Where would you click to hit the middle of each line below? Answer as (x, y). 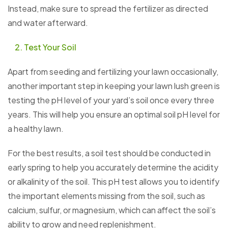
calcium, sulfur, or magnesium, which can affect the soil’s (112, 210)
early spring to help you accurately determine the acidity (113, 167)
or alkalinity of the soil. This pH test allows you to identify (113, 182)
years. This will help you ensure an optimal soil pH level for (114, 115)
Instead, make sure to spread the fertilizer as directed (108, 9)
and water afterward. (48, 23)
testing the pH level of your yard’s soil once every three (111, 100)
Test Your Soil (50, 47)
